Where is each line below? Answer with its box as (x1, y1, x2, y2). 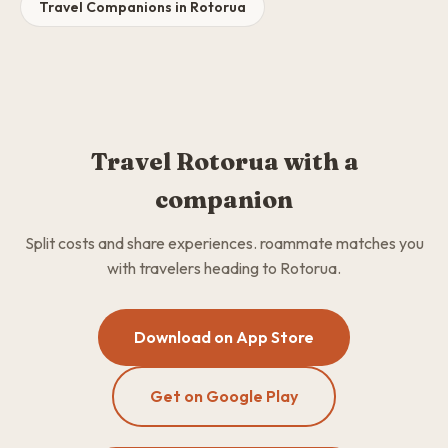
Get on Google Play (150, 386, 298, 406)
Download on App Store (134, 327, 314, 347)
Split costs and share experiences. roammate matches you (24, 233, 424, 253)
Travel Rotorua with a (89, 147, 359, 176)
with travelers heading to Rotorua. (107, 258, 341, 278)
